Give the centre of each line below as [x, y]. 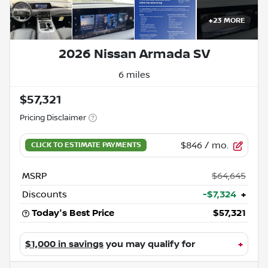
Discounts [45, 194]
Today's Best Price [73, 213]
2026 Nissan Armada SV [134, 54]
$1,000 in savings [64, 244]
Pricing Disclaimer [53, 118]
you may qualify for [149, 244]
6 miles [134, 74]
